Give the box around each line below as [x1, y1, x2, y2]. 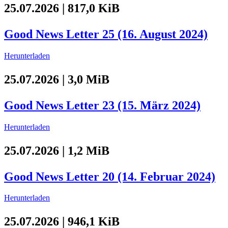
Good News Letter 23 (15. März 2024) [4, 98, 201, 112]
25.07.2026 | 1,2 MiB [4, 144, 109, 157]
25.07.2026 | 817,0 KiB [4, 1, 120, 15]
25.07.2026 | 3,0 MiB [4, 72, 109, 86]
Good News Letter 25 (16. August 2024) [4, 27, 208, 41]
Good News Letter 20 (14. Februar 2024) [4, 169, 215, 183]
